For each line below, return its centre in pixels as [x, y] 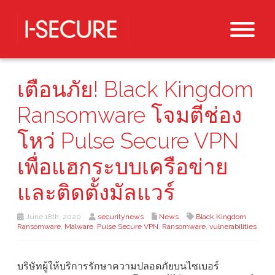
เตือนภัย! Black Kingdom [135, 90]
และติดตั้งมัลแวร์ [96, 193]
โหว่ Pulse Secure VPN [128, 141]
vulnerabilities [233, 227]
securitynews [121, 217]
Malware [79, 227]
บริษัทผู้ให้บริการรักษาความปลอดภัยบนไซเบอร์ [118, 266]
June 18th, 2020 [52, 217]
